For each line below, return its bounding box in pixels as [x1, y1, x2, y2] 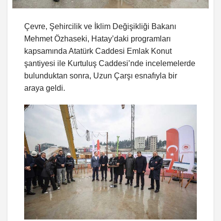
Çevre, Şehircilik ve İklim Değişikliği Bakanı [24, 22, 176, 31]
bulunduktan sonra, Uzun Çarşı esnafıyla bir [24, 72, 177, 80]
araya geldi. [24, 84, 65, 93]
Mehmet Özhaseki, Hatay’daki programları [24, 35, 171, 43]
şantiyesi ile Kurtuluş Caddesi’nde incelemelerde [24, 59, 195, 68]
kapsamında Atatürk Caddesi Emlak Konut [24, 47, 172, 56]
